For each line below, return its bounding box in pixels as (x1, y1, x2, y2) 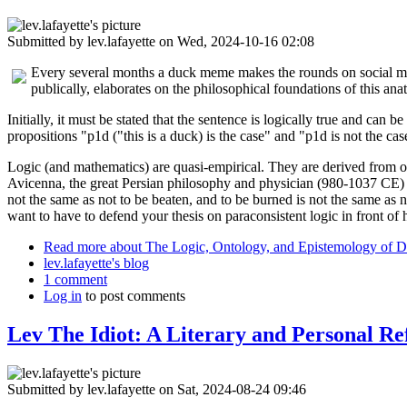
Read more (44, 239, 106, 255)
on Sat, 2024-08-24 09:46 (155, 382, 306, 398)
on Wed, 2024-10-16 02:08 (155, 34, 314, 50)
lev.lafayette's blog (44, 255, 149, 272)
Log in (44, 288, 82, 304)
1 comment (44, 272, 107, 288)
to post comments (82, 288, 185, 304)
